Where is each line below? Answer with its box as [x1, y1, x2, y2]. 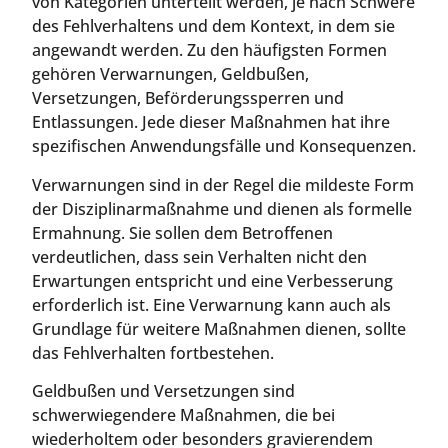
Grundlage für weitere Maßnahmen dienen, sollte [32, 317, 406, 340]
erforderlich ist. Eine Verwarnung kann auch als [32, 293, 391, 316]
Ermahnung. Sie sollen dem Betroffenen [32, 221, 333, 244]
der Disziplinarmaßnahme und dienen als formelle [32, 197, 412, 220]
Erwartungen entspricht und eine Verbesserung [32, 269, 393, 292]
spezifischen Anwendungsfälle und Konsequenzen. [32, 135, 416, 158]
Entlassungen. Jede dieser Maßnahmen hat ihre [32, 111, 390, 134]
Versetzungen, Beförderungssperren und [32, 87, 344, 110]
